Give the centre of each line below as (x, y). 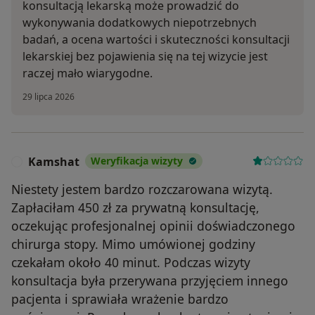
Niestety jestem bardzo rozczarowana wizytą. (142, 189)
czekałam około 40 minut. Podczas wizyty (131, 263)
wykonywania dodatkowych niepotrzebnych (140, 23)
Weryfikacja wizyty (137, 161)
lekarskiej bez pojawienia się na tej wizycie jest (145, 57)
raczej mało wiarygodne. (88, 73)
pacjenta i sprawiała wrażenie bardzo (120, 299)
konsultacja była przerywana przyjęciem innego (150, 281)
